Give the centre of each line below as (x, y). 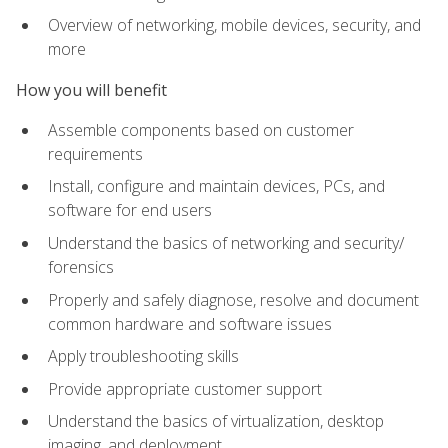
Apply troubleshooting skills (143, 356)
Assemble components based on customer (201, 129)
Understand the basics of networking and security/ (226, 243)
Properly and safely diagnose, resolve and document (233, 299)
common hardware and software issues (190, 323)
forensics (81, 267)
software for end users (130, 210)
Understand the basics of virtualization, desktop (216, 421)
